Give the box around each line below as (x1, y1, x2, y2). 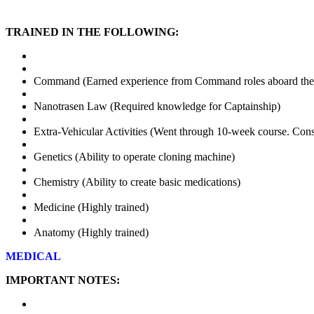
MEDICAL (6, 250, 61, 262)
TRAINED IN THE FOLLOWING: (6, 25, 179, 38)
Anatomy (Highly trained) (34, 226, 149, 238)
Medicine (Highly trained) (34, 200, 149, 213)
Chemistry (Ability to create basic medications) (34, 175, 240, 188)
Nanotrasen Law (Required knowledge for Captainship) (34, 100, 280, 112)
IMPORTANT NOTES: (6, 273, 120, 286)
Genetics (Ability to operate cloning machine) (34, 150, 235, 163)
